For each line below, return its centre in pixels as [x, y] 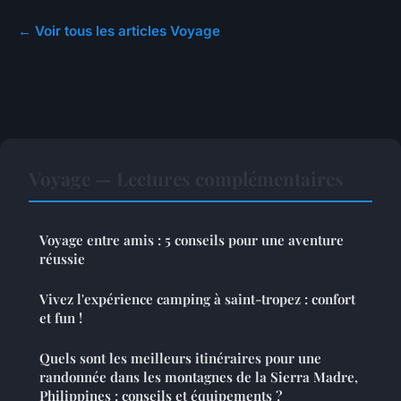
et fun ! [61, 317]
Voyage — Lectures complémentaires [186, 178]
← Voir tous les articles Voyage [119, 30]
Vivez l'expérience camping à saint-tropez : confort [197, 299]
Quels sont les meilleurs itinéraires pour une [180, 358]
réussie [62, 258]
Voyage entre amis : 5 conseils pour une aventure [192, 239]
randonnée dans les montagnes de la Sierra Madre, [199, 376]
